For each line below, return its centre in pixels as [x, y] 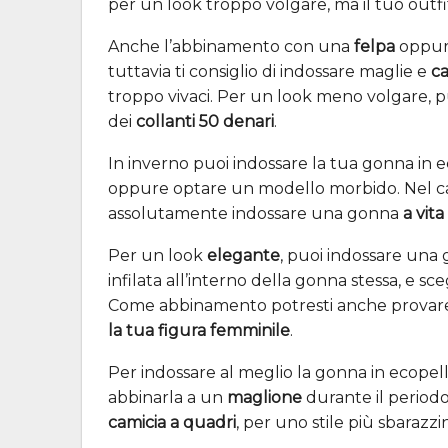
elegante [243, 255]
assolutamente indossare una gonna [255, 213]
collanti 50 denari [205, 121]
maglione [264, 397]
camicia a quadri [172, 422]
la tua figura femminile [199, 330]
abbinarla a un [167, 397]
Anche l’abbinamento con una [231, 46]
